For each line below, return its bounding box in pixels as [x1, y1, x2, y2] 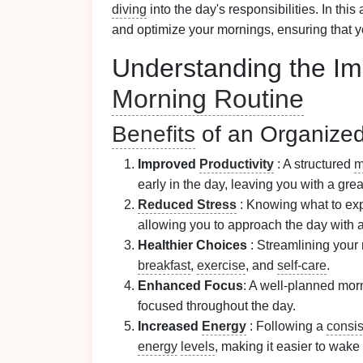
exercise [197, 258, 246, 272]
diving [112, 2, 147, 16]
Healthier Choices [138, 238, 247, 252]
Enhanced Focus [138, 279, 243, 293]
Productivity [199, 157, 274, 171]
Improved [138, 157, 199, 171]
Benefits [112, 122, 195, 147]
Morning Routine [112, 84, 304, 113]
